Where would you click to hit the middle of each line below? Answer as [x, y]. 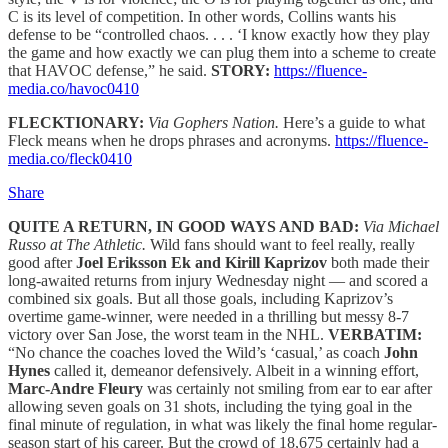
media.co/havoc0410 [73, 88]
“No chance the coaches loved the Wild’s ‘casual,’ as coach [196, 352]
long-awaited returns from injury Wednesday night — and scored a [218, 280]
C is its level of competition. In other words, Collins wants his [202, 16]
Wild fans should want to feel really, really [282, 244]
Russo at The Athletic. [77, 244]
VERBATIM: [375, 334]
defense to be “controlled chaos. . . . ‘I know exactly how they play [219, 34]
